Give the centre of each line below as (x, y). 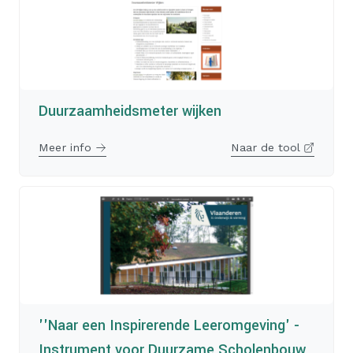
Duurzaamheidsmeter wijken (130, 111)
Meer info (67, 147)
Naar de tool (267, 147)
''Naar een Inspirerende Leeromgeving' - (169, 326)
